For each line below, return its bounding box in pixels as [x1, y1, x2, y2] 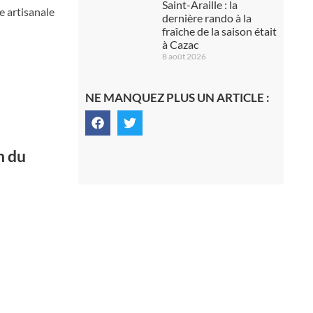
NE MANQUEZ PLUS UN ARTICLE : [85, 90, 270, 105]
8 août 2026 [161, 51, 206, 61]
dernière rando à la [161, 11, 252, 24]
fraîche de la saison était [161, 24, 277, 38]
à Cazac [161, 38, 198, 51]
